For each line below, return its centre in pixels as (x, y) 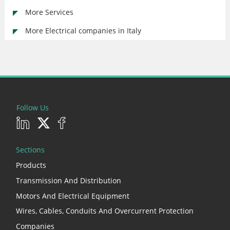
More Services (49, 12)
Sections (30, 149)
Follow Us (33, 108)
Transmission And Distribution (69, 180)
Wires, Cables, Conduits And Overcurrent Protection (105, 211)
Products (31, 165)
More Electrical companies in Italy (83, 31)
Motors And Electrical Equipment (73, 196)
